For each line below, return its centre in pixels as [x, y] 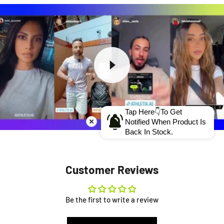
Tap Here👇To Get [153, 112]
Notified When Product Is [165, 122]
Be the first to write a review [112, 199]
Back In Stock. [149, 132]
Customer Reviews [112, 169]
